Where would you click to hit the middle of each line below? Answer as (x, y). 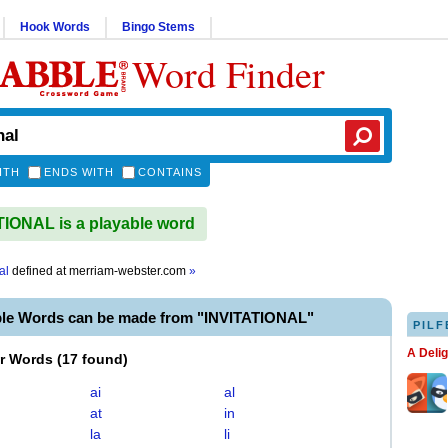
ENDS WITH (79, 172)
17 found (92, 359)
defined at (39, 271)
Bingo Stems (158, 27)
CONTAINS (170, 172)
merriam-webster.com (129, 271)
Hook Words (55, 27)
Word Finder (228, 73)
